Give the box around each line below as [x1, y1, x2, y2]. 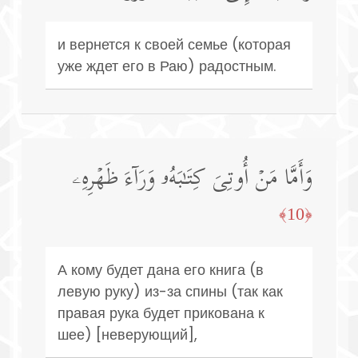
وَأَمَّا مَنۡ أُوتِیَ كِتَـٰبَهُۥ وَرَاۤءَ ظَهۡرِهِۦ [73, 159, 312, 200]
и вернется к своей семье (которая [58, 34, 291, 54]
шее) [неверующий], [58, 324, 197, 344]
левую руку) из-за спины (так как [58, 280, 283, 301]
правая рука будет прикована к [58, 302, 265, 323]
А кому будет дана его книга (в [58, 259, 264, 280]
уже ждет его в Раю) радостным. [58, 55, 276, 76]
